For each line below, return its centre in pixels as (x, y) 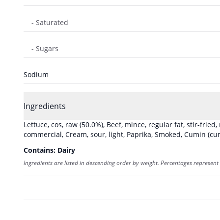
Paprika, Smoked (154, 134)
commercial (43, 134)
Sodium (36, 74)
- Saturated (50, 22)
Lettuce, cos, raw (51, 124)
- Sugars (45, 48)
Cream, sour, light (94, 134)
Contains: (41, 150)
